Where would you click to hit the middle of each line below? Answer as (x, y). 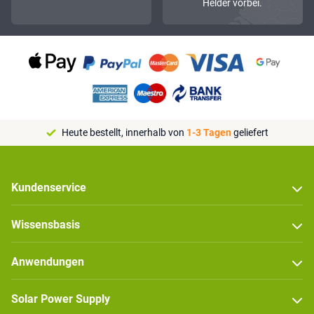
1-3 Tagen (209, 133)
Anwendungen (48, 262)
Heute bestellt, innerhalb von (124, 133)
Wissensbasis (46, 225)
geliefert (250, 133)
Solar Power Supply (61, 299)
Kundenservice (49, 188)
